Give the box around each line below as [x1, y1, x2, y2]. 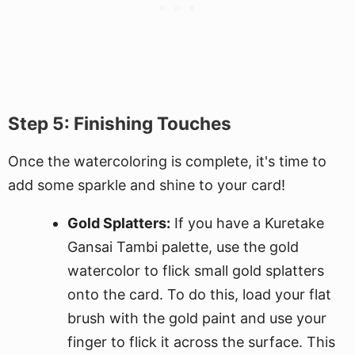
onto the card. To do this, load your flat [67, 286, 331, 303]
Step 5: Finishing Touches [8, 113, 231, 134]
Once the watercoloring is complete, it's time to [8, 153, 326, 170]
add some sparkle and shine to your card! [8, 177, 285, 193]
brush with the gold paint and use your [67, 310, 326, 326]
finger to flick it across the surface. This [67, 334, 335, 350]
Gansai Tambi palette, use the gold [67, 239, 299, 255]
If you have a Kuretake [170, 215, 324, 231]
